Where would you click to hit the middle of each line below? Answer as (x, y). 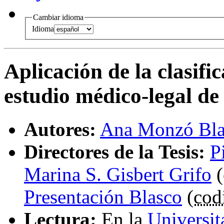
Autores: (60, 129)
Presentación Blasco (103, 197)
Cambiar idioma (58, 17)
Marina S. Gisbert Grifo (118, 174)
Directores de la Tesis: (114, 152)
